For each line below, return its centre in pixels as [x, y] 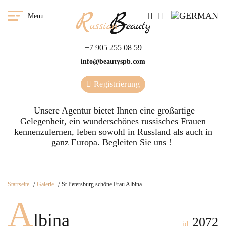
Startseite [18, 184]
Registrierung [116, 84]
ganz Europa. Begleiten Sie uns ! [113, 142]
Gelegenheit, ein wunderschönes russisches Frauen [113, 121]
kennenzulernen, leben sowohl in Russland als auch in [113, 132]
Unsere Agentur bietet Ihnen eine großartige [113, 110]
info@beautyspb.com [113, 61]
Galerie [45, 184]
